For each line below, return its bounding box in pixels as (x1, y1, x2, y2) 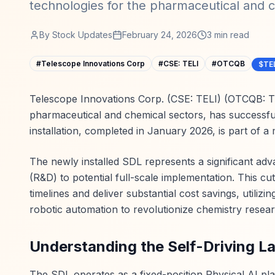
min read (212, 29, 249, 40)
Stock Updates (52, 29, 112, 40)
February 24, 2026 (122, 29, 197, 40)
